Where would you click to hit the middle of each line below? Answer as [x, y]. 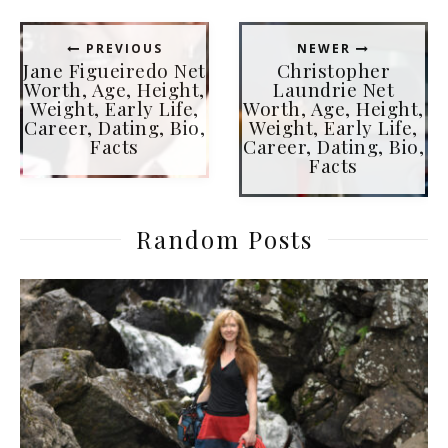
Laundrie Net [333, 89]
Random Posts [224, 239]
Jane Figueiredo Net [114, 70]
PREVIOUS [121, 49]
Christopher [333, 70]
